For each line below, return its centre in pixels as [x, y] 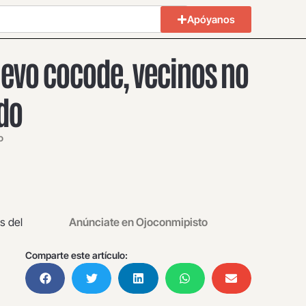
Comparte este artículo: [76, 255]
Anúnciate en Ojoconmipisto [138, 222]
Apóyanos [211, 19]
